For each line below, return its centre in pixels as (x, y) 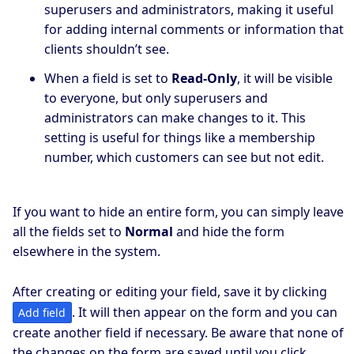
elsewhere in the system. (87, 252)
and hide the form (229, 232)
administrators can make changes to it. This (175, 118)
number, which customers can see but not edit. (184, 158)
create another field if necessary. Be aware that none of (178, 332)
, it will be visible (285, 79)
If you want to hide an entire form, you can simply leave (178, 212)
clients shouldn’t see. (107, 49)
